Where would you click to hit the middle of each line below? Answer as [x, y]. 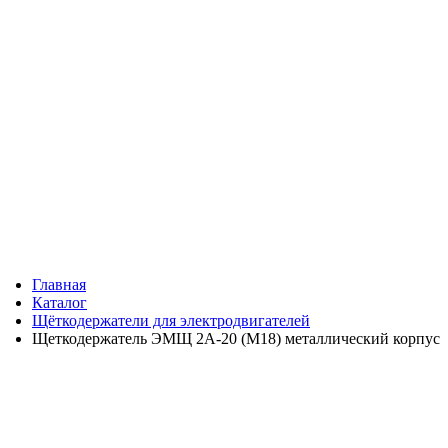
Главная [59, 284]
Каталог [59, 302]
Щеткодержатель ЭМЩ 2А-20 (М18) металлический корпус [236, 338]
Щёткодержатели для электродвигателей [171, 320]
